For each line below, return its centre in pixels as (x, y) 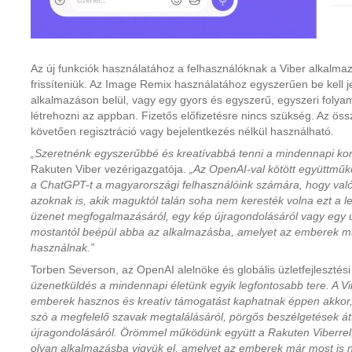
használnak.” (62, 247)
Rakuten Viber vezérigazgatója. (110, 169)
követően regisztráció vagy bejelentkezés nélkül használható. (182, 131)
